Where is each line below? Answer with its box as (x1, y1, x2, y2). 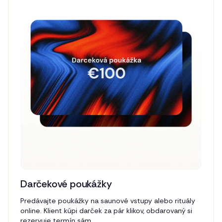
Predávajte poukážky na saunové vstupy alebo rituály (20, 196, 195, 206)
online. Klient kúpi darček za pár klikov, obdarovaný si (20, 206, 192, 216)
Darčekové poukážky (20, 177, 112, 191)
